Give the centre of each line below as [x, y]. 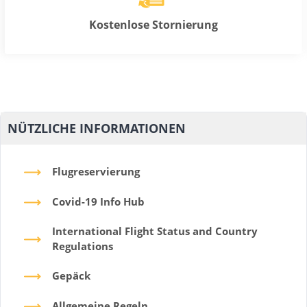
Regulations [83, 246]
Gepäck [71, 275]
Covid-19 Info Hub [98, 201]
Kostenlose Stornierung [153, 25]
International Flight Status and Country [155, 231]
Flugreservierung [96, 171]
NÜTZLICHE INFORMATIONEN [97, 128]
